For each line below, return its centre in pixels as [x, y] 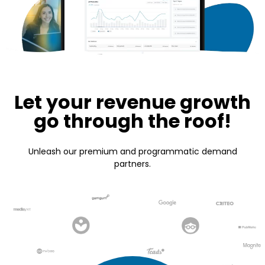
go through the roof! [132, 121]
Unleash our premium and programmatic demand [132, 152]
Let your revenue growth [132, 102]
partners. [132, 164]
